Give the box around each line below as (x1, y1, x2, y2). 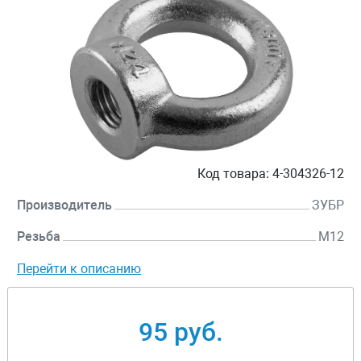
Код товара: (197, 166, 269, 182)
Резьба (17, 229, 60, 245)
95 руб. (138, 317, 223, 348)
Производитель (17, 197, 112, 214)
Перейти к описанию (17, 261, 141, 277)
